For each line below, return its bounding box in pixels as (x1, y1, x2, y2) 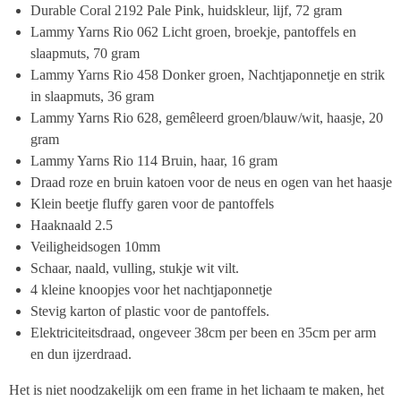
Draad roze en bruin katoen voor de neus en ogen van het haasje (30, 175, 392, 190)
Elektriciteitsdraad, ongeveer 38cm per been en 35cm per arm (30, 325, 376, 340)
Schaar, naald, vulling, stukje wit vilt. (30, 260, 239, 276)
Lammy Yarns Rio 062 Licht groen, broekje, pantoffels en (30, 24, 356, 39)
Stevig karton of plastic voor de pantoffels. (30, 303, 269, 319)
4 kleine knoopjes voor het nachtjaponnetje (30, 282, 272, 297)
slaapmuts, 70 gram (30, 46, 140, 61)
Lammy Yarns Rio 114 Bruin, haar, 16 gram (30, 153, 277, 168)
